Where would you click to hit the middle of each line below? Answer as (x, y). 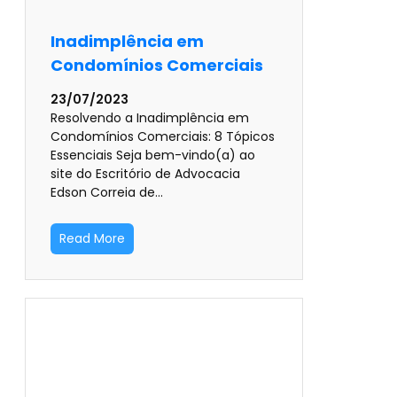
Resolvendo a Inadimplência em (150, 118)
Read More (92, 239)
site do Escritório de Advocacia (145, 174)
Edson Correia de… (107, 193)
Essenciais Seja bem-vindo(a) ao (153, 156)
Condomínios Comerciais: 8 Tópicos (163, 137)
